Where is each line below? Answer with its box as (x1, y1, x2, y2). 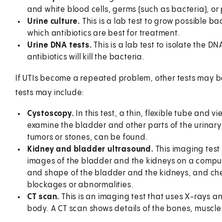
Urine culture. (27, 17, 80, 26)
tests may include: (15, 88, 85, 97)
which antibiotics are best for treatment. (27, 29, 180, 38)
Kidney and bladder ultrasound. (27, 145, 154, 154)
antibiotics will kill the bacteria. (27, 53, 145, 61)
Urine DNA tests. (27, 41, 92, 50)
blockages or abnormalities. (27, 180, 134, 189)
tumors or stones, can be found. (27, 133, 148, 142)
